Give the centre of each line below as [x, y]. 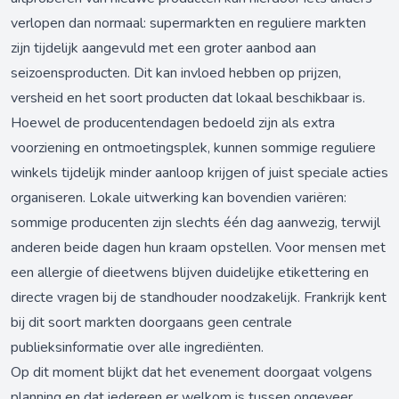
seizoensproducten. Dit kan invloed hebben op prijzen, [176, 73]
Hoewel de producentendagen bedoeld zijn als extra [173, 123]
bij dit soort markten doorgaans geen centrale [151, 322]
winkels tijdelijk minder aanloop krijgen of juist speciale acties [199, 173]
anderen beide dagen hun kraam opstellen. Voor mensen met [198, 248]
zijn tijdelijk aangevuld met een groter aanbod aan [163, 48]
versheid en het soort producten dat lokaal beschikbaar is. [188, 98]
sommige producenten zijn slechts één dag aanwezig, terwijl [195, 223]
